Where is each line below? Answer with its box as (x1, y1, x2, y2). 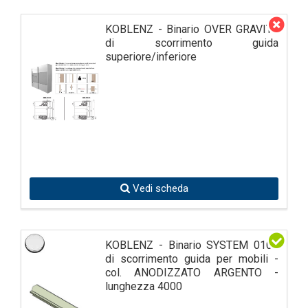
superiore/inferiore (105, 49, 197, 63)
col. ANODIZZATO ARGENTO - (105, 265, 278, 279)
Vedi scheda (129, 181, 188, 195)
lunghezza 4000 (105, 279, 182, 293)
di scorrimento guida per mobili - (105, 252, 278, 265)
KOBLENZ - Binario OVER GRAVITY (105, 22, 278, 36)
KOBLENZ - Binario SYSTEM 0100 (105, 238, 278, 252)
